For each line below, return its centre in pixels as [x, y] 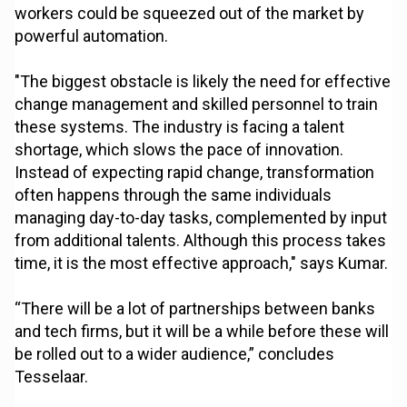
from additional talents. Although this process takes [201, 241]
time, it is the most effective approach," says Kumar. [202, 263]
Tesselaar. [52, 377]
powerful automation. [92, 36]
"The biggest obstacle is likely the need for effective [203, 82]
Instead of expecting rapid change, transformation [195, 173]
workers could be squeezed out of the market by [190, 14]
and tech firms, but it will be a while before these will [202, 332]
